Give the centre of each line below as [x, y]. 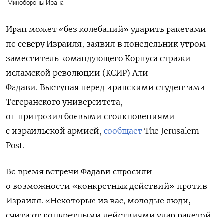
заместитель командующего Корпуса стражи [98, 58]
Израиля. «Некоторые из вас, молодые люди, [98, 200]
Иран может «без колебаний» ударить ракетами [106, 29]
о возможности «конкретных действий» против [107, 186]
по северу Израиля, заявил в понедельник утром [106, 43]
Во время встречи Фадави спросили [79, 171]
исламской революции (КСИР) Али [77, 72]
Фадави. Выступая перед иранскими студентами [106, 87]
